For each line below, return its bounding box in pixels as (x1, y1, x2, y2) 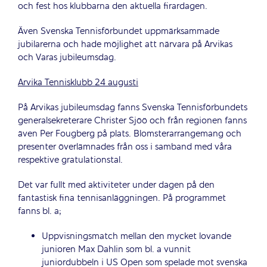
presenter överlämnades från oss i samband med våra (17, 141, 232, 154)
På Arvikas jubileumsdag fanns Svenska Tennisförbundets (17, 101, 247, 114)
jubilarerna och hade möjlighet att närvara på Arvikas (17, 38, 232, 51)
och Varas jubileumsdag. (17, 51, 116, 64)
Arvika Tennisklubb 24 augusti (17, 76, 138, 89)
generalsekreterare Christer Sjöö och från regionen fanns (17, 114, 247, 128)
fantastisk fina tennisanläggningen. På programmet (17, 192, 226, 205)
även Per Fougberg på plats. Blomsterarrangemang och (17, 128, 241, 141)
